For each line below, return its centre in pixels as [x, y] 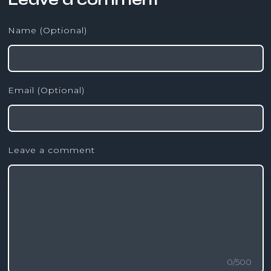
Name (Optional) [47, 30]
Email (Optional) [46, 90]
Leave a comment [51, 150]
